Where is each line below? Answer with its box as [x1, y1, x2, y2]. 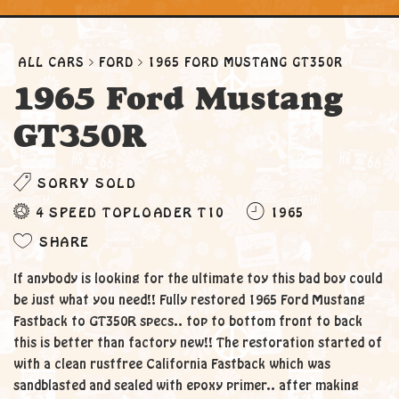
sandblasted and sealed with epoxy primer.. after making [13, 379, 359, 392]
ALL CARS [18, 57, 85, 69]
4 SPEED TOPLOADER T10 [36, 207, 224, 219]
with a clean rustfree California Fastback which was [13, 358, 330, 370]
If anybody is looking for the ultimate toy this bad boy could [13, 273, 382, 285]
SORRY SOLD [32, 177, 136, 190]
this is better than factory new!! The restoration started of [13, 337, 382, 349]
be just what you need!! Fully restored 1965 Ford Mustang [13, 294, 365, 306]
